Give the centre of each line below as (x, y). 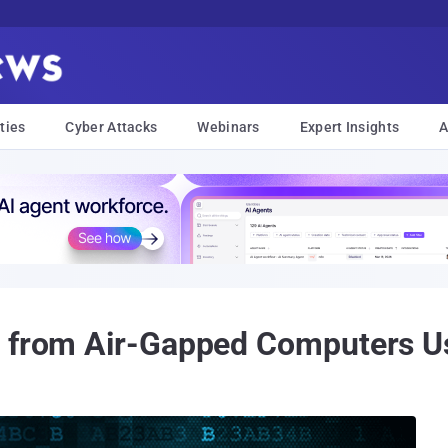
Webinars (228, 127)
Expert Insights (349, 127)
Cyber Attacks (111, 127)
